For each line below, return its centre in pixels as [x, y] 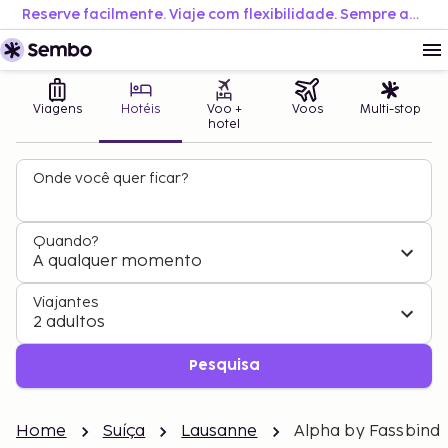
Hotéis [141, 109]
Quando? [65, 241]
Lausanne [219, 431]
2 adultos [69, 322]
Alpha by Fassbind [367, 431]
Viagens [58, 109]
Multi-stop [390, 109]
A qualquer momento [117, 261]
